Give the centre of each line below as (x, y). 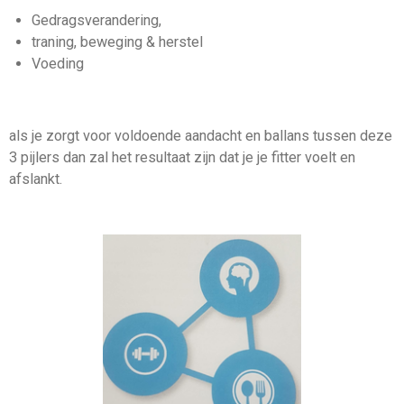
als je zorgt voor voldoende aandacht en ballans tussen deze (201, 136)
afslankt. (37, 179)
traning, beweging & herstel (117, 41)
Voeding (57, 63)
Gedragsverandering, (96, 20)
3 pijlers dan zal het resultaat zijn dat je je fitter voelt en (182, 158)
